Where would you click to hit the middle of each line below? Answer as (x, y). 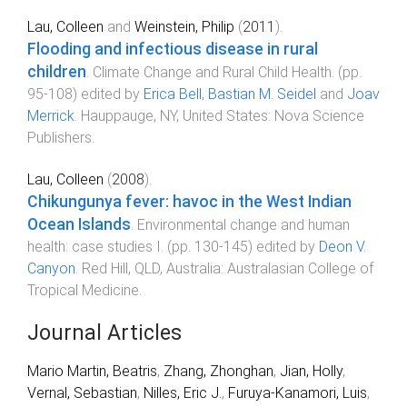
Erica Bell (173, 94)
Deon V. (342, 247)
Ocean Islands (79, 225)
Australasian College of (300, 269)
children (57, 72)
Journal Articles (104, 333)
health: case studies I (94, 247)
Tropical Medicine (83, 291)
